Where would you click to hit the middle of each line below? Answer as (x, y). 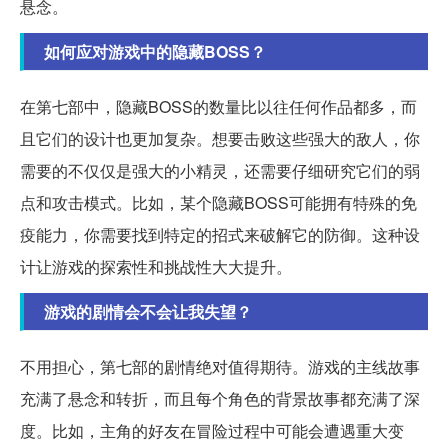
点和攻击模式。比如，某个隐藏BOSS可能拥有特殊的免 (218, 202)
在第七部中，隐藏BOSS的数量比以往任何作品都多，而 (218, 106)
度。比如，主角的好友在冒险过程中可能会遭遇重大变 (212, 430)
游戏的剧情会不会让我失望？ (148, 311)
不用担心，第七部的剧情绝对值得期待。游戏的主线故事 (220, 366)
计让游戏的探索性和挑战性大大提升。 (156, 266)
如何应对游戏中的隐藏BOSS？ (155, 51)
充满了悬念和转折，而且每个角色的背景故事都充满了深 (220, 398)
